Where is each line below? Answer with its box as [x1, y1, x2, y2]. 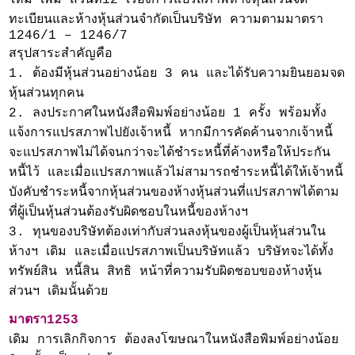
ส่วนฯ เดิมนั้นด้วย [9, 284, 109, 299]
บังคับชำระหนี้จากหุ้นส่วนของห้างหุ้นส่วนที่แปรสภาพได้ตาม [9, 185, 340, 200]
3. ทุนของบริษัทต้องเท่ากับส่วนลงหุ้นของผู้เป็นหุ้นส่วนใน [9, 224, 326, 239]
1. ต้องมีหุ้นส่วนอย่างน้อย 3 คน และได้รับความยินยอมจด [9, 66, 345, 81]
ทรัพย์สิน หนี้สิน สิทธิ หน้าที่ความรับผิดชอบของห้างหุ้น [9, 264, 323, 279]
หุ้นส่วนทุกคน [9, 86, 85, 101]
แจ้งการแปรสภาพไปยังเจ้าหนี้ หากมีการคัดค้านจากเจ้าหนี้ [9, 125, 334, 140]
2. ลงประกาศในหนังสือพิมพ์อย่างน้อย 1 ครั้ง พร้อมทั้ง [9, 105, 327, 120]
